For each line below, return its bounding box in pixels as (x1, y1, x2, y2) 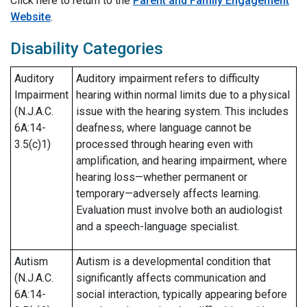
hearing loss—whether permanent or (76, 171, 247, 184)
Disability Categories (10, 39, 163, 58)
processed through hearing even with (76, 138, 253, 151)
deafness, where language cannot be (76, 121, 251, 134)
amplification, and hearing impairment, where (76, 154, 287, 167)
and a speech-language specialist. (76, 220, 239, 233)
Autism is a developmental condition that (76, 255, 271, 268)
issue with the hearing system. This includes (76, 105, 288, 118)
